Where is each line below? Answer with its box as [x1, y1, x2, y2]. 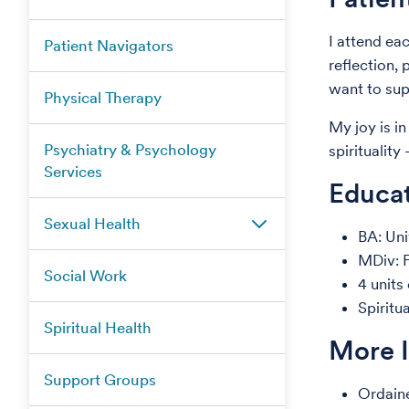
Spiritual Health [44, 319, 152, 337]
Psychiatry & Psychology [44, 141, 216, 159]
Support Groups [44, 371, 156, 389]
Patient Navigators [44, 37, 173, 55]
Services [44, 163, 102, 181]
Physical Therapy [44, 89, 162, 107]
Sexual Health [44, 215, 141, 233]
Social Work [44, 267, 127, 285]
